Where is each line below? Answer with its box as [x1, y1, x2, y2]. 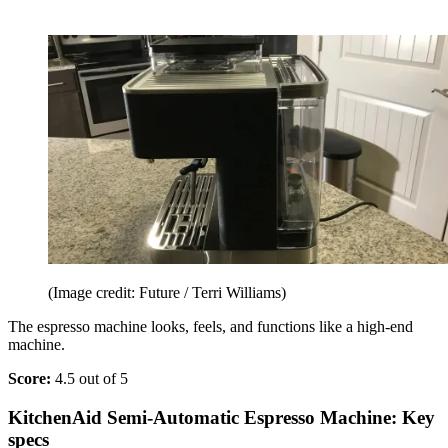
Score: [8, 370, 55, 388]
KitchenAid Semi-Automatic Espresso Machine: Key [8, 406, 435, 428]
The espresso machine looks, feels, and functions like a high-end [8, 318, 413, 336]
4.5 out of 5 [55, 370, 128, 388]
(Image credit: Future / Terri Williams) [48, 284, 286, 302]
